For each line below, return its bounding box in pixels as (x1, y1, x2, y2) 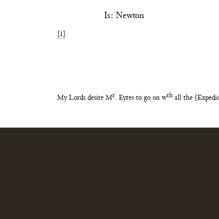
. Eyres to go (115, 94, 153, 102)
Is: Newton (104, 11, 144, 21)
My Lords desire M (57, 94, 112, 102)
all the (173, 94, 195, 102)
